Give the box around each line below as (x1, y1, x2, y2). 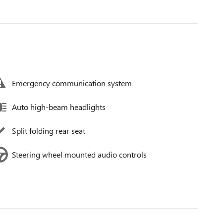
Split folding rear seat (12, 125, 85, 136)
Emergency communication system (12, 78, 132, 88)
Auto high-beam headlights (12, 102, 106, 112)
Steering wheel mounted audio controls (12, 149, 147, 160)
